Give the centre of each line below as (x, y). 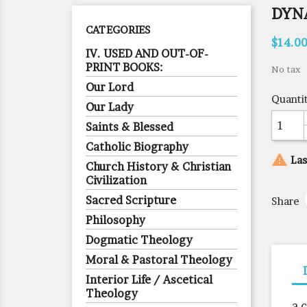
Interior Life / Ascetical (149, 280)
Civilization (116, 180)
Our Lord (110, 87)
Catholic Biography (137, 147)
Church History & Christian (158, 167)
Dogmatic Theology (139, 240)
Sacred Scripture (131, 200)
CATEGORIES (118, 30)
